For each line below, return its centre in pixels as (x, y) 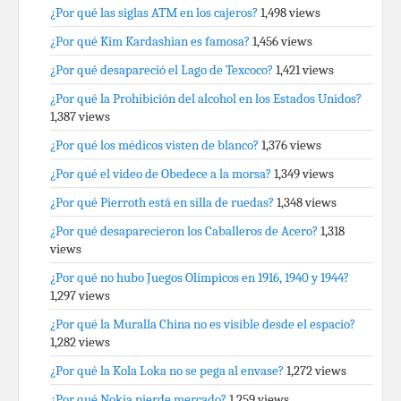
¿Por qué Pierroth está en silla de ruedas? (162, 202)
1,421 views (305, 70)
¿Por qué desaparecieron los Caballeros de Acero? (184, 231)
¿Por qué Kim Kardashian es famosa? (150, 41)
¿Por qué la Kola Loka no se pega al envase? (167, 371)
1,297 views (80, 295)
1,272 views (316, 371)
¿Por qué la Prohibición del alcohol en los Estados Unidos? (206, 98)
